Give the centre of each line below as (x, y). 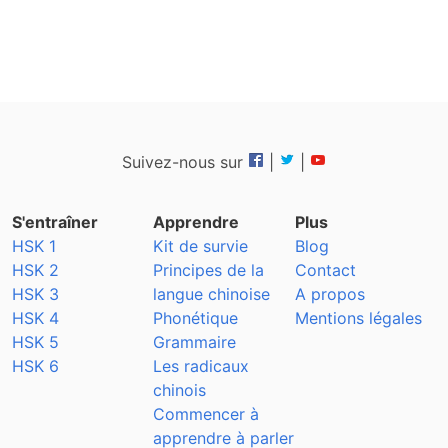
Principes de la (209, 270)
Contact (325, 270)
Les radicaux (201, 366)
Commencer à (206, 414)
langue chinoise (212, 294)
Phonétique (196, 318)
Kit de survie (201, 246)
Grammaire (195, 342)
